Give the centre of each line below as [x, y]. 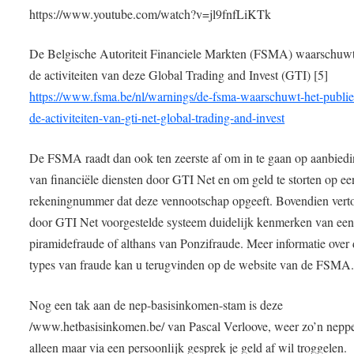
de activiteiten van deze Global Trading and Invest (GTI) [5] [179, 75]
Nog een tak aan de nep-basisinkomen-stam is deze [158, 304]
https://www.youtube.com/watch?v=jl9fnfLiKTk [151, 13]
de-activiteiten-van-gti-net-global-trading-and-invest [157, 118]
